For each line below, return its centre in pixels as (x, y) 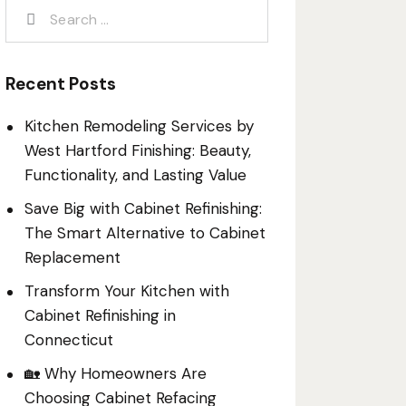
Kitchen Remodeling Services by (139, 126)
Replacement (72, 258)
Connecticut (68, 340)
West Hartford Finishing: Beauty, (137, 151)
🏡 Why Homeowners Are (115, 374)
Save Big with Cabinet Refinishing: (143, 209)
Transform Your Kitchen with (126, 291)
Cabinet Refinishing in (100, 316)
